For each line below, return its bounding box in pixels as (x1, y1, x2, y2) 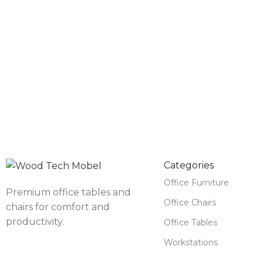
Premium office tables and (6, 186, 131, 198)
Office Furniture (163, 177, 229, 188)
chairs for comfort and (6, 201, 110, 213)
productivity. (6, 215, 64, 227)
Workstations (163, 237, 218, 248)
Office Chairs (163, 197, 216, 208)
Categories (163, 159, 214, 171)
